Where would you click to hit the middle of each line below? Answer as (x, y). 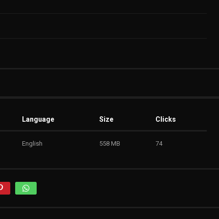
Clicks (166, 119)
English (32, 143)
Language (38, 119)
